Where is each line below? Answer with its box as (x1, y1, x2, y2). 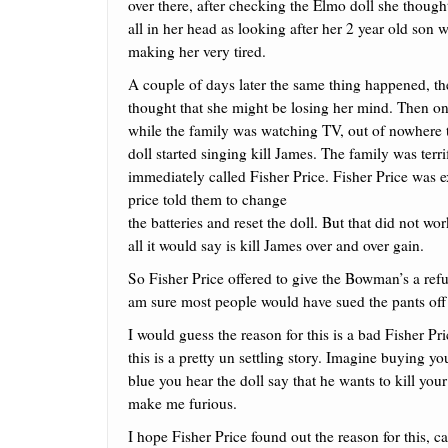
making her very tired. (128, 41, 266, 61)
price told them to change (128, 189, 287, 209)
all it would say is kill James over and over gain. (128, 235, 424, 255)
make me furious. (128, 393, 237, 413)
